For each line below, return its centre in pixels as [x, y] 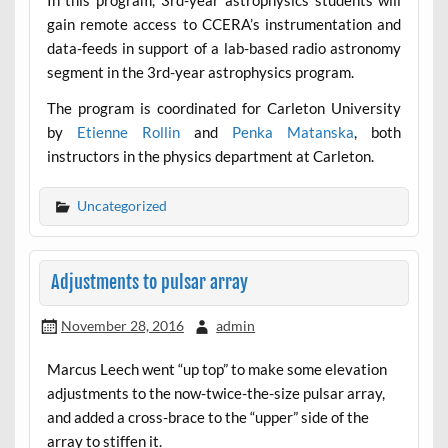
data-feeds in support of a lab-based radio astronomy [224, 48]
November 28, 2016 [122, 325]
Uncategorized [121, 205]
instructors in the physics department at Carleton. [210, 155]
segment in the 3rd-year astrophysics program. [200, 72]
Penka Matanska [293, 131]
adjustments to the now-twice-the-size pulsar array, [215, 392]
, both [378, 131]
